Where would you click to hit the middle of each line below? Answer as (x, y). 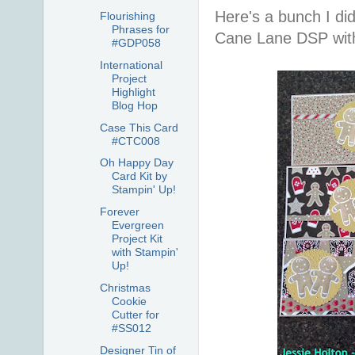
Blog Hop (134, 105)
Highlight (133, 92)
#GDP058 (136, 43)
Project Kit (137, 239)
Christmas (125, 287)
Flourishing (127, 16)
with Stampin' (145, 252)
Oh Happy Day (136, 163)
